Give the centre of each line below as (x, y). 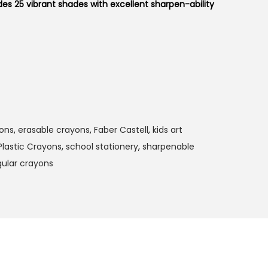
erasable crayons (54, 130)
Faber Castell (121, 130)
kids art (167, 130)
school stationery (102, 147)
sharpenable (168, 147)
